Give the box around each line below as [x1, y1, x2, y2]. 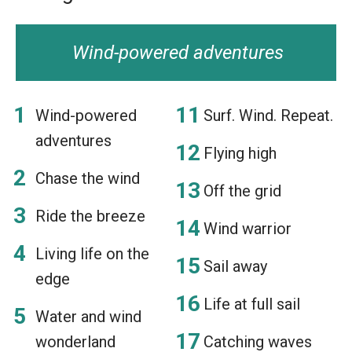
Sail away [203, 256, 267, 276]
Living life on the [35, 244, 149, 263]
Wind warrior [203, 218, 291, 238]
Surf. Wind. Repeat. [203, 105, 333, 125]
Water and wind [35, 306, 141, 326]
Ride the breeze [35, 206, 145, 225]
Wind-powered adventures [72, 41, 284, 64]
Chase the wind [35, 168, 140, 188]
